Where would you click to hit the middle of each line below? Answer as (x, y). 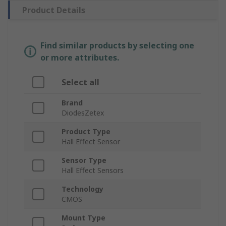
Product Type (86, 132)
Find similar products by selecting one (117, 46)
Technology (82, 189)
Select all (80, 82)
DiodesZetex (83, 113)
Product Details (54, 10)
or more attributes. (80, 58)
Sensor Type (84, 160)
